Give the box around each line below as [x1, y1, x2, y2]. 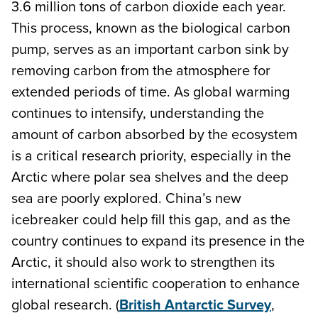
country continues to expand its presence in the [11, 229, 305, 251]
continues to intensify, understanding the [11, 102, 264, 123]
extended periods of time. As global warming [11, 80, 290, 102]
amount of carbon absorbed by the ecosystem [11, 123, 297, 144]
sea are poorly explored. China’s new [11, 187, 241, 208]
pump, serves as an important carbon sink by [11, 38, 289, 59]
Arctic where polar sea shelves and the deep [11, 165, 288, 187]
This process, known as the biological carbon [11, 16, 290, 38]
